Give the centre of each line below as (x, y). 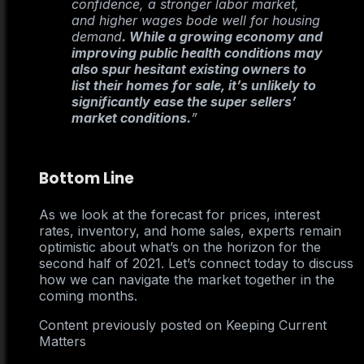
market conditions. (131, 118)
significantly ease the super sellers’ (184, 102)
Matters (63, 342)
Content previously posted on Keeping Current (183, 325)
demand (97, 37)
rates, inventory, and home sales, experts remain (190, 231)
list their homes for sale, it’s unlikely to (194, 86)
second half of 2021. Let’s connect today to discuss (196, 264)
